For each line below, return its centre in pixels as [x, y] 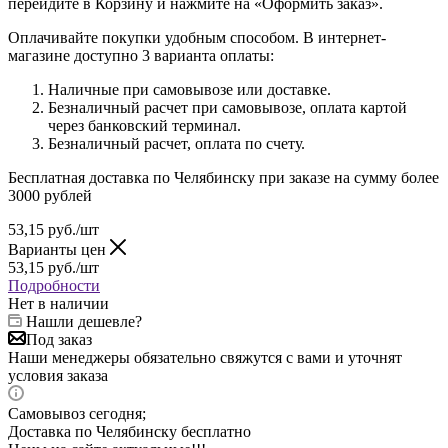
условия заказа [58, 375]
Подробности [54, 285]
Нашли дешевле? [84, 321]
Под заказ [59, 339]
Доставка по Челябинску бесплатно [129, 431]
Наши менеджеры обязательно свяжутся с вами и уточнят [205, 357]
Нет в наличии [58, 303]
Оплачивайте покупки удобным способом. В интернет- [197, 37]
